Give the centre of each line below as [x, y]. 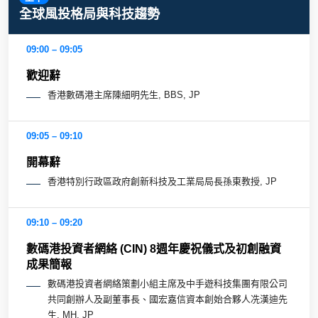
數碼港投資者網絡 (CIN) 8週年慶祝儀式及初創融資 [154, 249]
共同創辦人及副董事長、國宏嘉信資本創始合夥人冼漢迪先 [168, 299]
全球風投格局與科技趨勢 [89, 14]
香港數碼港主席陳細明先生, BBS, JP [124, 95]
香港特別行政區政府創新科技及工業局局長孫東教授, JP [162, 181]
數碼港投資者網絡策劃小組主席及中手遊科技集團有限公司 [168, 284]
